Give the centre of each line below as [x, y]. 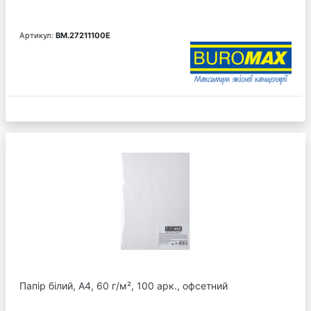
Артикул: [37, 36]
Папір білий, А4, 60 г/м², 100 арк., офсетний [124, 286]
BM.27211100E [83, 36]
